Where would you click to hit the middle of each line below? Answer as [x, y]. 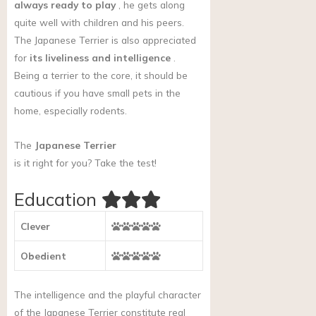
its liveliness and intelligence [100, 58]
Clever [35, 226]
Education [55, 200]
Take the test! [124, 163]
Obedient [43, 256]
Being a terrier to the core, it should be [101, 75]
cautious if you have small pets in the [97, 93]
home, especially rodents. [71, 111]
